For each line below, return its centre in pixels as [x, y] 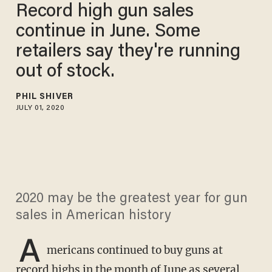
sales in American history [93, 216]
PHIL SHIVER [44, 97]
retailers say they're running [128, 53]
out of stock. [65, 73]
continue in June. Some [108, 32]
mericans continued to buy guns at [134, 250]
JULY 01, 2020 [40, 108]
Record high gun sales [104, 12]
